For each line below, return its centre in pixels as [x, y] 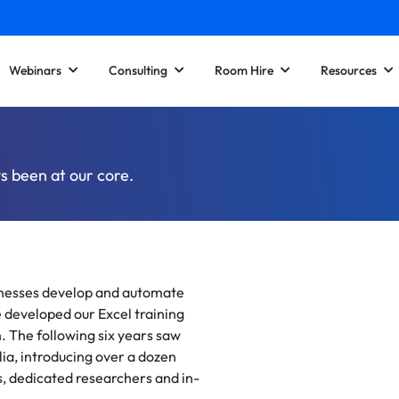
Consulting [138, 70]
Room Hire [244, 70]
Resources [349, 70]
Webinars [35, 70]
